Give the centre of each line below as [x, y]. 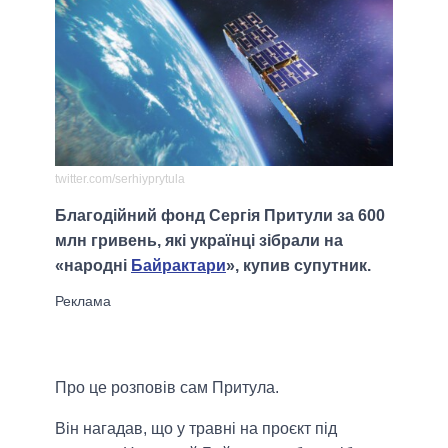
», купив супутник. [298, 266]
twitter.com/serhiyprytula [120, 179]
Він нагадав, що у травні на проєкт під [196, 429]
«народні [93, 266]
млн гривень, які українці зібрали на [199, 241]
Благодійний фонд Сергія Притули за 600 [220, 216]
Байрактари [178, 266]
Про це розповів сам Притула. [167, 388]
